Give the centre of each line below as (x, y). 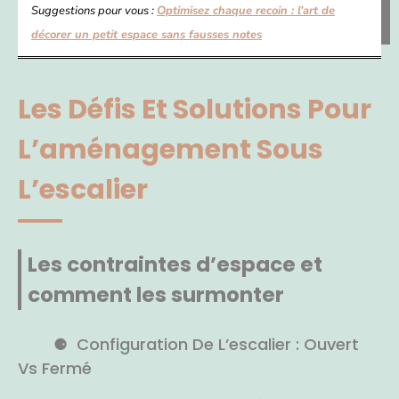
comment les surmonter (156, 294)
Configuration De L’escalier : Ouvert (218, 344)
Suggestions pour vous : (94, 10)
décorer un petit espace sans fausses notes (147, 34)
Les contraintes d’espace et (175, 264)
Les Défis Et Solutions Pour (195, 109)
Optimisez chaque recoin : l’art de (246, 10)
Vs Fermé (55, 368)
